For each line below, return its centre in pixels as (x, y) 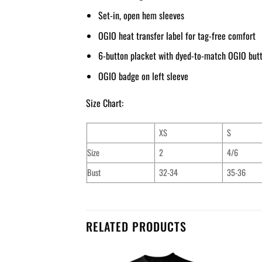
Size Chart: (105, 103)
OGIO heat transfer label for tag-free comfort (177, 35)
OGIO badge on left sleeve (143, 76)
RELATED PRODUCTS (136, 227)
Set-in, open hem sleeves (141, 15)
